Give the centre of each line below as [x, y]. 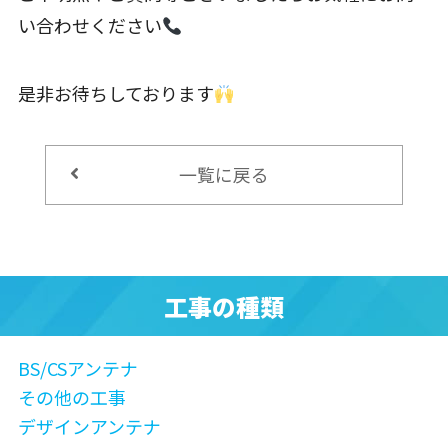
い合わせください [89, 25]
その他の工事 [71, 397]
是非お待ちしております [115, 93]
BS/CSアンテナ [77, 368]
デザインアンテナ [89, 425]
